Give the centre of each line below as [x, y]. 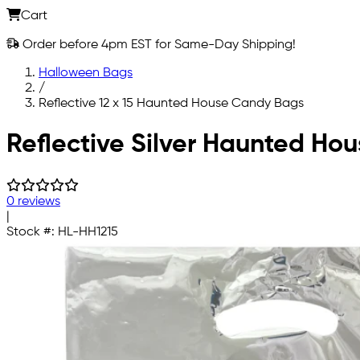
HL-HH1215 [88, 232]
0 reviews [33, 201]
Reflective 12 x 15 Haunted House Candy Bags [171, 103]
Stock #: [32, 232]
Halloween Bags [86, 73]
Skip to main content [67, 131]
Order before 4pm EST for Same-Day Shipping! [157, 45]
